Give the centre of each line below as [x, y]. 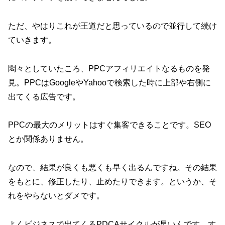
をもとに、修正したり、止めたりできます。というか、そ [113, 182]
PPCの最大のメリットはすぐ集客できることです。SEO [109, 125]
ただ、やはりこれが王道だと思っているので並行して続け [113, 26]
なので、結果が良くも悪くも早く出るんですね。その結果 [113, 168]
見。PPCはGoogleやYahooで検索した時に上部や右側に [109, 82]
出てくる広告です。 [44, 96]
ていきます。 [32, 40]
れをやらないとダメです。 [56, 196]
